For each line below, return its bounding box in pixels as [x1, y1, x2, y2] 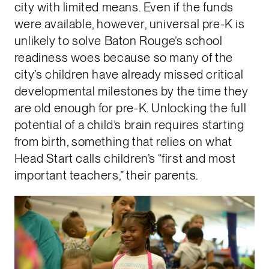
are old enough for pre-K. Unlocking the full [14, 100, 247, 115]
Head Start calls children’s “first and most [14, 151, 236, 166]
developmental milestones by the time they [14, 83, 249, 98]
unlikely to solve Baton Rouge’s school [14, 33, 223, 48]
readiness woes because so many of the [14, 50, 233, 65]
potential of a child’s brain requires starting [14, 117, 244, 132]
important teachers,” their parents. [14, 168, 199, 183]
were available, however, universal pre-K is [14, 16, 245, 31]
